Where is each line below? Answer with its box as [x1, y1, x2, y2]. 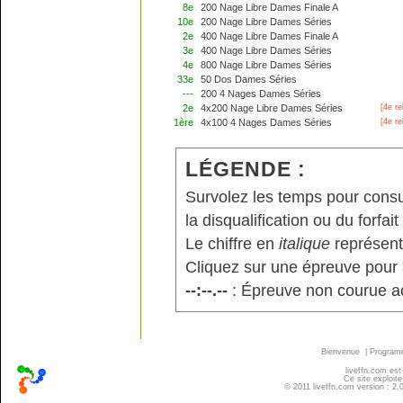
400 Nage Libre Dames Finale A [201, 31, 338, 41]
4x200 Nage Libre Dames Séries [201, 103, 343, 113]
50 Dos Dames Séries [201, 74, 297, 85]
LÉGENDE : [184, 157, 306, 181]
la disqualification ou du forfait [184, 211, 399, 229]
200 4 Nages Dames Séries [201, 88, 321, 99]
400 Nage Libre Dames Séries [201, 45, 332, 56]
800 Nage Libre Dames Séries [201, 59, 332, 70]
